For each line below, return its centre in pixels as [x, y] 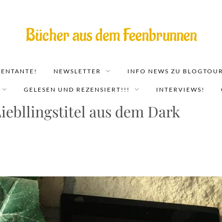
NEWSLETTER [77, 71]
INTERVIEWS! [180, 89]
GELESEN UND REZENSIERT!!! [77, 89]
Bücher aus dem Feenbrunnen [111, 35]
